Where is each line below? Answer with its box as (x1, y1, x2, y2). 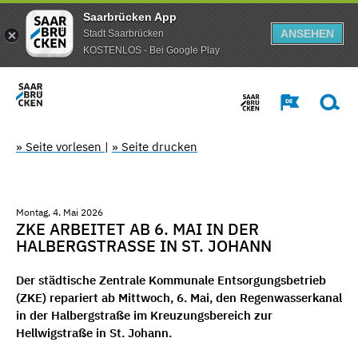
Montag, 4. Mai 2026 (16, 205, 103, 218)
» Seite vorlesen (16, 138, 105, 154)
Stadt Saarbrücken (83, 27, 164, 39)
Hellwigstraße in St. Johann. (16, 325, 172, 341)
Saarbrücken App (83, 10, 177, 23)
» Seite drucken (112, 138, 197, 154)
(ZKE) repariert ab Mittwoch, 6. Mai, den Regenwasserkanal (16, 290, 342, 306)
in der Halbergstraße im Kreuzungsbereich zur (16, 308, 272, 324)
